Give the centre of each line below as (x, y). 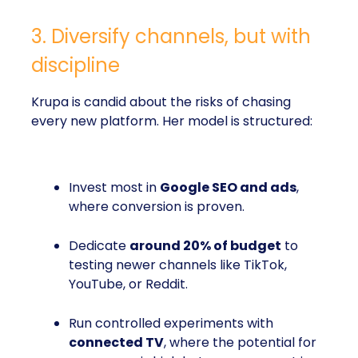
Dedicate (99, 246)
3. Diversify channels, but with (171, 36)
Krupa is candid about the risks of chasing (161, 102)
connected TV (116, 342)
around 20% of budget (205, 246)
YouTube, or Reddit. (128, 284)
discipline (76, 65)
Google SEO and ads (228, 187)
